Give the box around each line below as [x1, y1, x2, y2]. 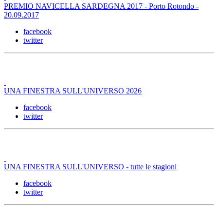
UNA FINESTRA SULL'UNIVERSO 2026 [4, 86, 142, 95]
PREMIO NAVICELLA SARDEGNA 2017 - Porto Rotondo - [4, 1, 199, 10]
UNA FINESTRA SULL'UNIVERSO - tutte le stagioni [4, 162, 177, 171]
